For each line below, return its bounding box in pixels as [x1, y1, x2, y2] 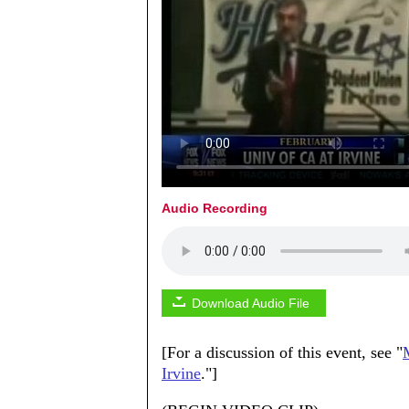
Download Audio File [192, 295, 309, 310]
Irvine [162, 363, 201, 383]
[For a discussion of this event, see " [162, 342, 403, 362]
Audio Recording [162, 200, 267, 215]
